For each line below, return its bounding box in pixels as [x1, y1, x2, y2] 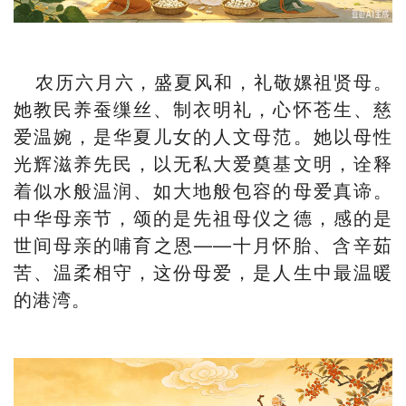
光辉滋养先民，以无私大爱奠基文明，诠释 [14, 149, 392, 176]
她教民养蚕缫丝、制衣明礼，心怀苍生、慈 [14, 94, 392, 121]
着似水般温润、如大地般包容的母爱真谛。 [14, 176, 392, 203]
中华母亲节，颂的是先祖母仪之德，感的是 [14, 203, 392, 230]
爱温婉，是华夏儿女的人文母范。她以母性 [14, 121, 392, 149]
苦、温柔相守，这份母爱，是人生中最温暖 [14, 257, 392, 285]
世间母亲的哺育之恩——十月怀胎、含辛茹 [14, 230, 392, 257]
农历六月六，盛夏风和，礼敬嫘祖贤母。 [14, 67, 392, 94]
